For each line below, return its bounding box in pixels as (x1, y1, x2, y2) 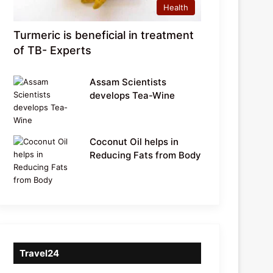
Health (163, 2, 188, 12)
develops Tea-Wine (90, 89, 175, 101)
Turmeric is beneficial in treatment (13, 28, 194, 41)
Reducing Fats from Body (90, 149, 202, 161)
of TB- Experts (13, 43, 92, 57)
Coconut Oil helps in (90, 135, 179, 147)
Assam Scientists (90, 76, 167, 88)
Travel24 (19, 247, 60, 259)
